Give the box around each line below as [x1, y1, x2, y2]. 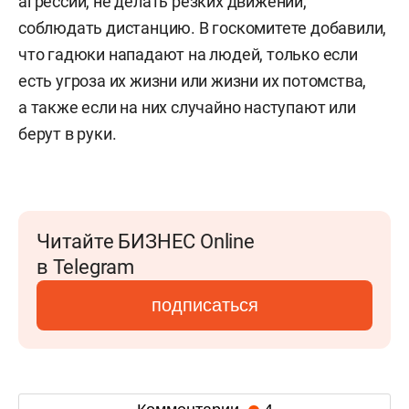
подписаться [151, 295, 258, 316]
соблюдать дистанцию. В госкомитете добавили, [18, 18, 387, 38]
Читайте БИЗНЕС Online [37, 230, 255, 254]
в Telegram [37, 256, 134, 279]
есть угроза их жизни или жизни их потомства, [18, 71, 367, 91]
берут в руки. [18, 124, 117, 144]
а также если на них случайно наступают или [18, 98, 356, 118]
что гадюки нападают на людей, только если [18, 45, 358, 65]
